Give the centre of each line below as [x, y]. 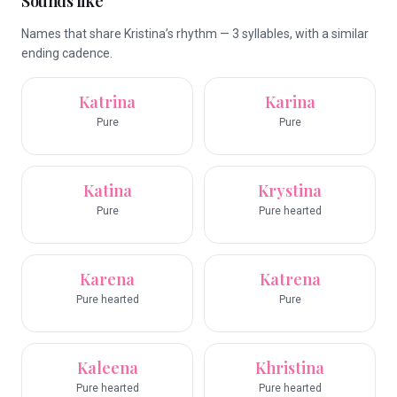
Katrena [290, 279]
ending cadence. [67, 53]
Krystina [290, 191]
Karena [107, 279]
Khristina [290, 368]
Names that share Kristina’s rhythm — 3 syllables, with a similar [195, 34]
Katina [107, 191]
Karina [290, 102]
